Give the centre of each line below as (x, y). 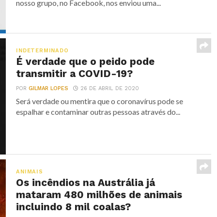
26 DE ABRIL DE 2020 (110, 88)
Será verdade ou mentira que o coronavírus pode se (100, 101)
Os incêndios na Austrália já (86, 183)
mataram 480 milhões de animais (99, 195)
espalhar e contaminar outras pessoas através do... (98, 112)
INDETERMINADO (42, 51)
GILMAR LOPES (49, 88)
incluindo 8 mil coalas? (74, 207)
